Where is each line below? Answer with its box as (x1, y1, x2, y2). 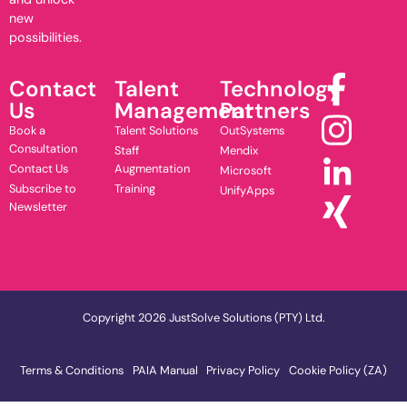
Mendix (219, 143, 258, 159)
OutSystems (219, 123, 284, 139)
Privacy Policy (206, 362, 281, 378)
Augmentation (114, 161, 190, 177)
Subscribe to (9, 181, 76, 197)
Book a (9, 123, 45, 139)
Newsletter (9, 199, 67, 215)
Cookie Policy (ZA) (289, 362, 388, 378)
